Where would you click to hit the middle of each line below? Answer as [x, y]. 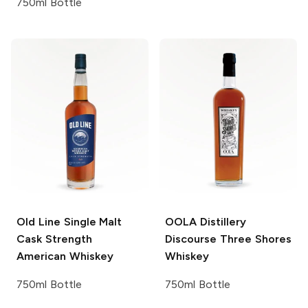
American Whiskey [65, 256]
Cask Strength [54, 239]
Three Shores [254, 239]
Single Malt [91, 221]
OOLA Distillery [206, 221]
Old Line [38, 221]
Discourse [191, 239]
